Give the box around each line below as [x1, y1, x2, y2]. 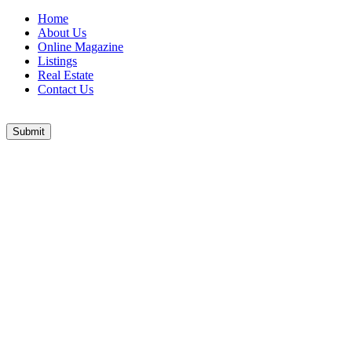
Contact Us [38, 82, 93, 97]
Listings [38, 54, 77, 68]
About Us [38, 26, 86, 40]
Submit [13, 126, 45, 138]
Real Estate [38, 68, 93, 82]
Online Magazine [38, 40, 123, 54]
